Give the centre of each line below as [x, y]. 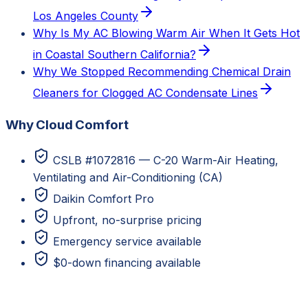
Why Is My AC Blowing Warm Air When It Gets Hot [166, 33]
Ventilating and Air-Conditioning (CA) [128, 177]
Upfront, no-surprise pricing [127, 220]
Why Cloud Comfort [67, 124]
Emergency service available [127, 241]
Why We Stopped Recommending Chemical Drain [162, 72]
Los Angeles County [86, 16]
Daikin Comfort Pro [103, 198]
